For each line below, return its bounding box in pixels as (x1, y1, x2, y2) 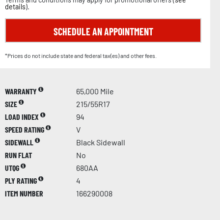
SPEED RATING (5, 124, 46, 134)
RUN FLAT (5, 150, 32, 160)
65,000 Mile (76, 86, 114, 96)
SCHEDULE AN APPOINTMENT (53, 25, 153, 37)
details (5, 2, 26, 11)
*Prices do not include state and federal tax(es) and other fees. (5, 52, 157, 59)
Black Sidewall (76, 137, 125, 147)
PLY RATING (5, 175, 38, 185)
